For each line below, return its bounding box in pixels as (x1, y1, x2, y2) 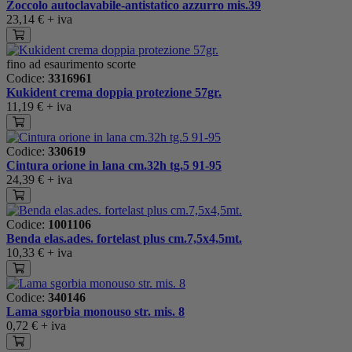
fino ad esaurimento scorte (6, 57, 136, 71)
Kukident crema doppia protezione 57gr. (6, 85, 222, 99)
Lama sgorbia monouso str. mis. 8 (6, 304, 185, 318)
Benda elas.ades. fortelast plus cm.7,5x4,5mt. (6, 231, 242, 245)
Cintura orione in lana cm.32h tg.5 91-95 (6, 158, 222, 172)
